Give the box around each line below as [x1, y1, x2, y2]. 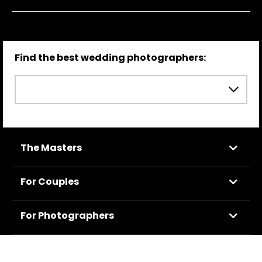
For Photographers [20, 209, 114, 223]
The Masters [20, 141, 82, 155]
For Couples [20, 175, 79, 189]
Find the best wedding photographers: [15, 51, 206, 65]
